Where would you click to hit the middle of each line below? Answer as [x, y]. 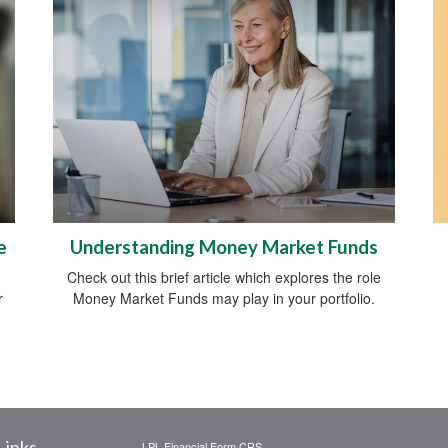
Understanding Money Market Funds [224, 247]
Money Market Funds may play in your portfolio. [224, 298]
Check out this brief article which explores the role [224, 277]
